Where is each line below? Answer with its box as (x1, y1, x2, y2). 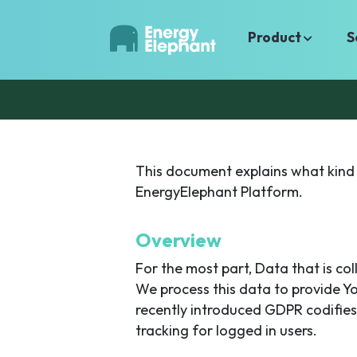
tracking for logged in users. (135, 321, 317, 339)
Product (248, 28, 304, 46)
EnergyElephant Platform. (135, 182, 303, 201)
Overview (135, 228, 222, 252)
